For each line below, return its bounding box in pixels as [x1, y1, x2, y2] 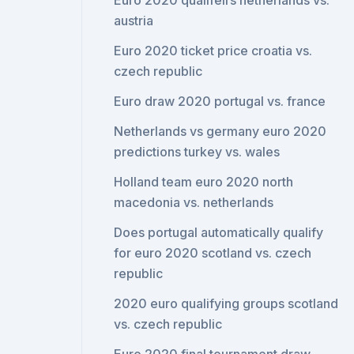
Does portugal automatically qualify [114, 224, 324, 240]
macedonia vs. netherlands [114, 194, 274, 210]
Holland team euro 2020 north [114, 174, 294, 190]
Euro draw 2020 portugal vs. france [114, 93, 326, 109]
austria [114, 13, 154, 28]
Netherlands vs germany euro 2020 [114, 123, 327, 139]
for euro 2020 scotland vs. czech [114, 245, 312, 261]
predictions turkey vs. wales [114, 144, 281, 160]
